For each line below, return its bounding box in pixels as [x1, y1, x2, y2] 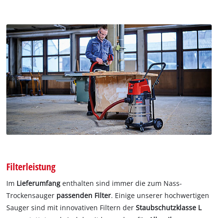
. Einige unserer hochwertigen [111, 190, 210, 200]
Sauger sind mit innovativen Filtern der [6, 202, 136, 212]
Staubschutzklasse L [136, 202, 202, 212]
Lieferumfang [17, 178, 63, 188]
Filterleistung [6, 159, 56, 173]
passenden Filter [56, 190, 111, 200]
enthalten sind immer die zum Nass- [62, 178, 182, 188]
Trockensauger [6, 190, 57, 200]
